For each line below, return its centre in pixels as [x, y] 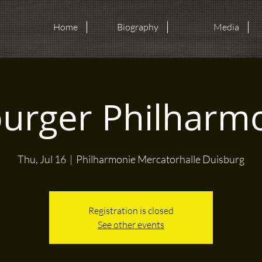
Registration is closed [131, 211]
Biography [138, 27]
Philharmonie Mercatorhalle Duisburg [160, 159]
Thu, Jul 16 [42, 159]
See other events [131, 225]
